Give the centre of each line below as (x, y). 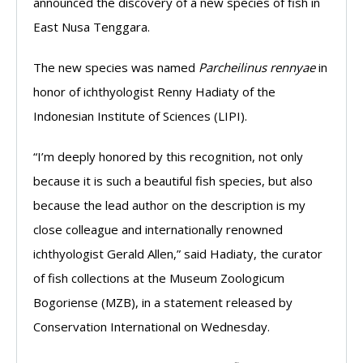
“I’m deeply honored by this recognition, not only (168, 156)
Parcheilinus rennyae (255, 67)
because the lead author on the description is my (169, 205)
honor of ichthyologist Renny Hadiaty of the (154, 92)
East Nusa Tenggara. (92, 27)
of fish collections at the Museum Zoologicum (159, 278)
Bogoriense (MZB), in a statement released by (163, 302)
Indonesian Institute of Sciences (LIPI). (140, 116)
